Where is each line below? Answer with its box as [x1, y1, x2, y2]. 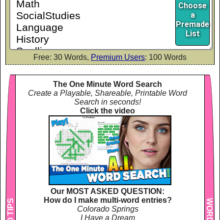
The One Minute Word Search [53, 80, 162, 89]
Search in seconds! [74, 98, 141, 107]
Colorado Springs [77, 205, 138, 214]
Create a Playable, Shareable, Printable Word [28, 89, 187, 98]
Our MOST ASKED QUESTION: [51, 187, 165, 196]
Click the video [80, 107, 135, 115]
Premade [176, 20, 209, 29]
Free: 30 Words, [33, 53, 91, 62]
